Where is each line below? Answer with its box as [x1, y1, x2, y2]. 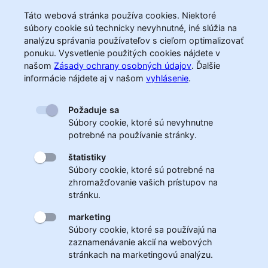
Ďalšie [196, 60, 220, 71]
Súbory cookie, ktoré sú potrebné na [68, 164, 215, 175]
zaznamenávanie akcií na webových [68, 236, 212, 247]
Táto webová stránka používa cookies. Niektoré [24, 10, 216, 20]
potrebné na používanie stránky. [68, 129, 197, 140]
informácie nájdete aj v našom [24, 72, 144, 83]
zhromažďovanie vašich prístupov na [68, 176, 218, 187]
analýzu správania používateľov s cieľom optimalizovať [24, 35, 243, 45]
